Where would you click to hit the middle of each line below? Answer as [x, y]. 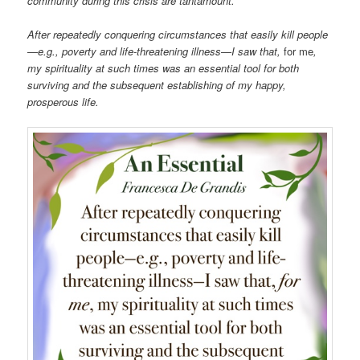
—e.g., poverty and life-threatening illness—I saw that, [156, 51]
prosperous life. [63, 101]
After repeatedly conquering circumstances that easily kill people [178, 34]
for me [299, 51]
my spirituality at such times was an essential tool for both [164, 67]
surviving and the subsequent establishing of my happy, [157, 84]
